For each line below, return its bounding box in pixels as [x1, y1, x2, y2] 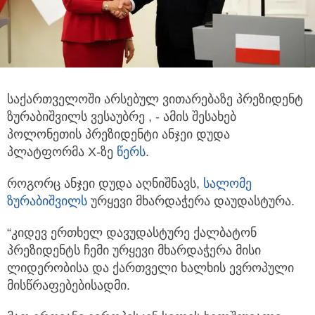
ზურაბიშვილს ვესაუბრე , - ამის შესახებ [7, 109, 236, 124]
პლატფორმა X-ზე [7, 144, 117, 159]
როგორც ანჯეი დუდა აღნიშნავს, [7, 176, 203, 191]
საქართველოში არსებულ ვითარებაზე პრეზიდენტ [7, 91, 303, 106]
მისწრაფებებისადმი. [7, 278, 130, 292]
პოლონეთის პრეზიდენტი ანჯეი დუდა [7, 127, 230, 141]
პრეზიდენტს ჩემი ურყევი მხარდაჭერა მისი [7, 243, 261, 257]
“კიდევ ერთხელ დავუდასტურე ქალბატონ [7, 225, 257, 240]
